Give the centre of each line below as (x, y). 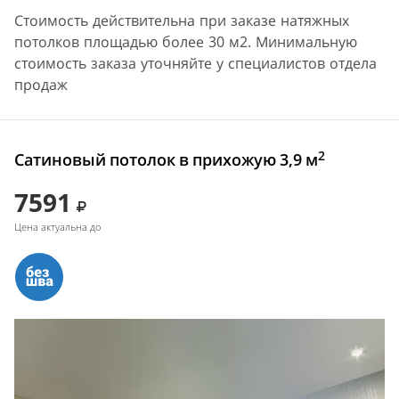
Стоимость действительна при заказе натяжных (182, 21)
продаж (41, 85)
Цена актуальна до (57, 227)
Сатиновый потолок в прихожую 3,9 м (166, 160)
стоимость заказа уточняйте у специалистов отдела (195, 64)
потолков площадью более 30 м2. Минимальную (186, 42)
